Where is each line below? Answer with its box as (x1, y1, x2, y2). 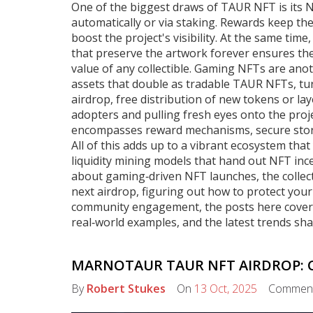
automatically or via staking (71, 15, 215, 30)
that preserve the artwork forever (71, 45, 249, 61)
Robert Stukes (87, 281, 166, 296)
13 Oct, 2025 (194, 281, 257, 296)
